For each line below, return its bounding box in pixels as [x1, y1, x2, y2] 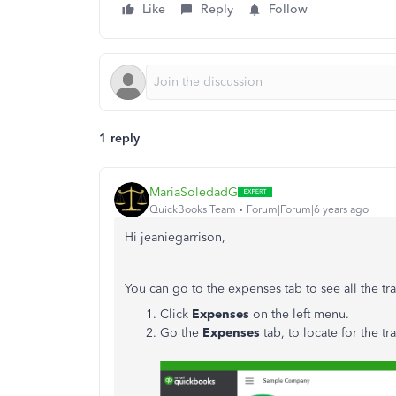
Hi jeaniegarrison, [125, 230, 225, 245]
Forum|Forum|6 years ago [247, 202, 369, 216]
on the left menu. [249, 307, 349, 322]
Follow [269, 2, 308, 17]
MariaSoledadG [149, 184, 238, 200]
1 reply [99, 131, 140, 146]
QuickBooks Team [149, 202, 236, 216]
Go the [160, 325, 202, 340]
